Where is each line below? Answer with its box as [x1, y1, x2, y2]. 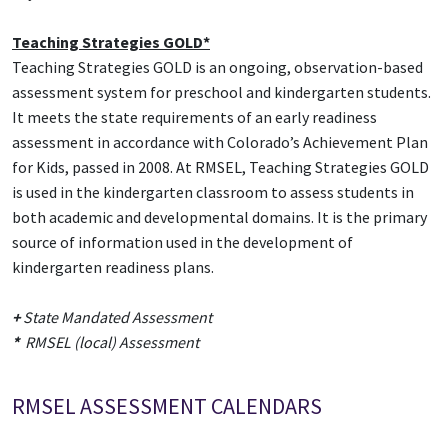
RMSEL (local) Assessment [19, 332, 199, 353]
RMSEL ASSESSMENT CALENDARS [12, 392, 322, 421]
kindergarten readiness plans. [12, 257, 214, 278]
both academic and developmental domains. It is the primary [12, 207, 427, 228]
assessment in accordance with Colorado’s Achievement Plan [12, 132, 428, 153]
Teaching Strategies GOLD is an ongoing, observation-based [12, 57, 423, 78]
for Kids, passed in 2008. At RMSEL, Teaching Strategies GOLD [12, 157, 429, 178]
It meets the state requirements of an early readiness [12, 107, 377, 128]
